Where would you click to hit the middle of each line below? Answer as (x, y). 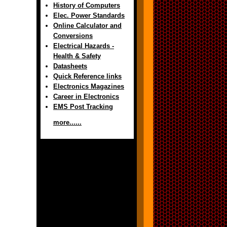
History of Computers (87, 5)
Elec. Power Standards (89, 15)
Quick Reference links (87, 76)
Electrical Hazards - (84, 46)
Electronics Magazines (89, 86)
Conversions (73, 36)
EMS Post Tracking (83, 107)
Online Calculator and (87, 26)
